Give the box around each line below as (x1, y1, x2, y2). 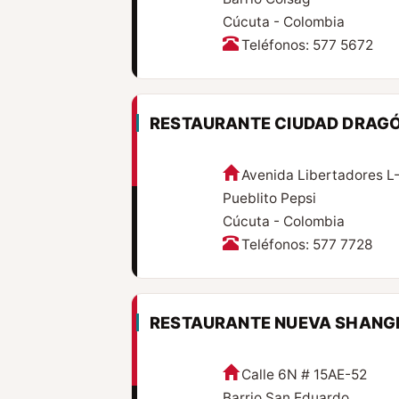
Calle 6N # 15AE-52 (240, 366, 367, 384)
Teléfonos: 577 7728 (240, 236, 373, 254)
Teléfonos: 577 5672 (240, 37, 373, 54)
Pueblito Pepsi (222, 190, 316, 208)
